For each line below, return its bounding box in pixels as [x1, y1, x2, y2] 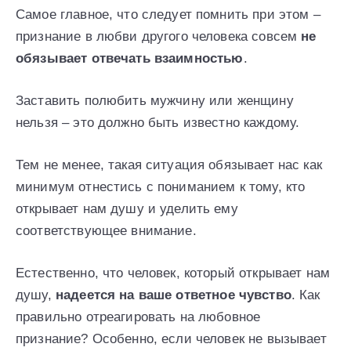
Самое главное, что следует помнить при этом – [16, 7, 320, 23]
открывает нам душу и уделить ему [16, 201, 238, 217]
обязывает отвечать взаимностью [16, 51, 244, 67]
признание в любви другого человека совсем [16, 29, 302, 45]
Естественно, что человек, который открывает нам [16, 266, 331, 281]
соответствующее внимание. [16, 223, 197, 239]
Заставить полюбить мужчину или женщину [16, 93, 294, 109]
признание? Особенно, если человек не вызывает [16, 331, 327, 347]
